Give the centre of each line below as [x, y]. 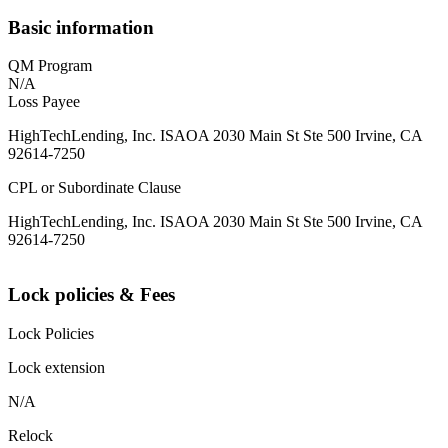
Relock [30, 435]
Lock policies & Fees [91, 295]
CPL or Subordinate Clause [94, 188]
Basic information [81, 27]
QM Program [50, 66]
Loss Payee [44, 102]
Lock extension [56, 367]
